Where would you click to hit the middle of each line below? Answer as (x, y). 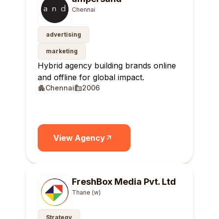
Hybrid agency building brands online (107, 66)
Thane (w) (86, 192)
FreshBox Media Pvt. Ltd (124, 182)
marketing (62, 51)
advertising (64, 34)
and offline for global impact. (91, 77)
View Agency (79, 138)
